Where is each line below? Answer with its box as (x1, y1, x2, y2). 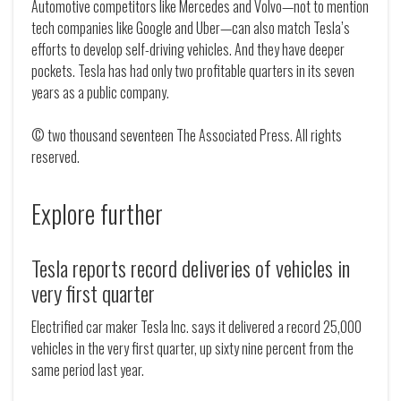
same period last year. (31, 359, 144, 381)
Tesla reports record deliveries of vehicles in (31, 252, 350, 285)
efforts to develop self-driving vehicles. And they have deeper (31, 38, 345, 61)
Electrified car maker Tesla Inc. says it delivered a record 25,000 (31, 316, 362, 338)
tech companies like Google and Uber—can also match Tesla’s (31, 17, 350, 39)
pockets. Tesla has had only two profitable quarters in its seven (31, 60, 354, 82)
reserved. (31, 146, 80, 168)
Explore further (31, 195, 163, 233)
